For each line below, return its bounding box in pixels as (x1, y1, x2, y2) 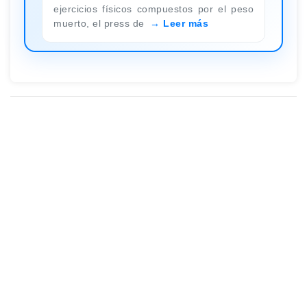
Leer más (163, 17, 208, 29)
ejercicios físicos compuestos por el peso (53, 3, 254, 14)
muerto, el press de (53, 17, 147, 29)
